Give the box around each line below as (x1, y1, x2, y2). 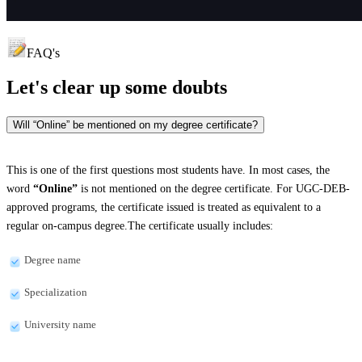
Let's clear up (6, 76, 120, 98)
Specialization (24, 286, 87, 299)
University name (24, 318, 96, 331)
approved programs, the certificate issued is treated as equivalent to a (6, 201, 321, 214)
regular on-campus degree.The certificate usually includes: (6, 220, 273, 233)
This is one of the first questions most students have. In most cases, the (6, 164, 330, 177)
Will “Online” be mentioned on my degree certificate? (13, 118, 258, 131)
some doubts (120, 76, 227, 98)
